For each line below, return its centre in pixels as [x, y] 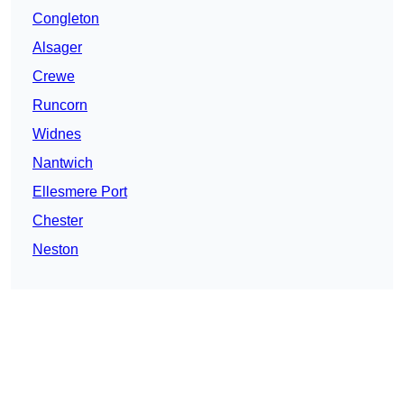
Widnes [57, 134]
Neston [55, 250]
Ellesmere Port [80, 192]
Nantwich [63, 163]
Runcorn [60, 106]
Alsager [57, 48]
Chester [58, 221]
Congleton [66, 19]
